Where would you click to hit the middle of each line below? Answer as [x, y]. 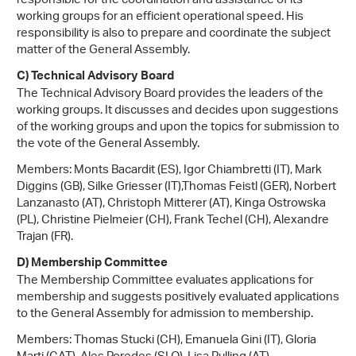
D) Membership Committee [92, 265]
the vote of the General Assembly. [108, 145]
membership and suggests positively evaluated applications [178, 298]
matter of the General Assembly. [103, 51]
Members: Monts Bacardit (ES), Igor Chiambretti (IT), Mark [169, 171]
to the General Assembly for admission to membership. [165, 315]
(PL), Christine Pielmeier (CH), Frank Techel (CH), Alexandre [173, 221]
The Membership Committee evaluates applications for [165, 281]
